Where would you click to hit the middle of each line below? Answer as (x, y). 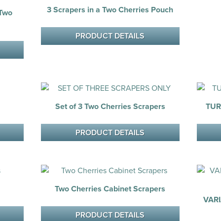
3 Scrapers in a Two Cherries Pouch (110, 10)
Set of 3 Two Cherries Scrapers (110, 106)
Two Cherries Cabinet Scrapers (110, 189)
